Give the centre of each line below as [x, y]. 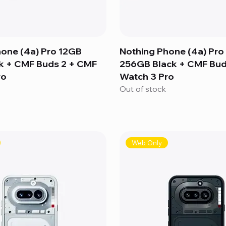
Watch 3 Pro [147, 76]
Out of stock [143, 89]
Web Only [147, 143]
